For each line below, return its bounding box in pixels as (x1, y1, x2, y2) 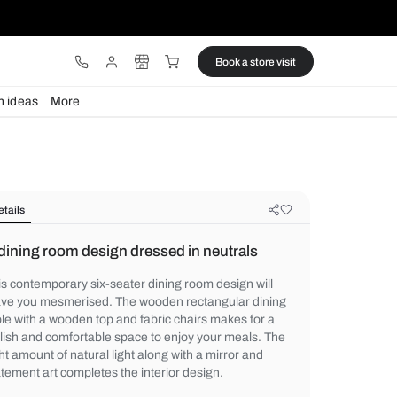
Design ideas (98, 111, 185, 128)
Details (128, 240, 169, 253)
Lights (43, 111, 85, 128)
